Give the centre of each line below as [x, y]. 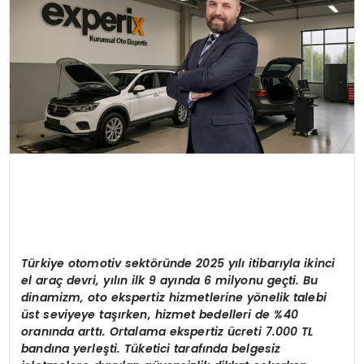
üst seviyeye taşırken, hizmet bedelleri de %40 [160, 315]
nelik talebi [294, 298]
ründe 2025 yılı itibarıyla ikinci [246, 264]
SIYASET [46, 17]
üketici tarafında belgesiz [206, 349]
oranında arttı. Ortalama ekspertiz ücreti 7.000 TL [167, 332]
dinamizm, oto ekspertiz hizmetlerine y [138, 298]
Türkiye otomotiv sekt [86, 264]
